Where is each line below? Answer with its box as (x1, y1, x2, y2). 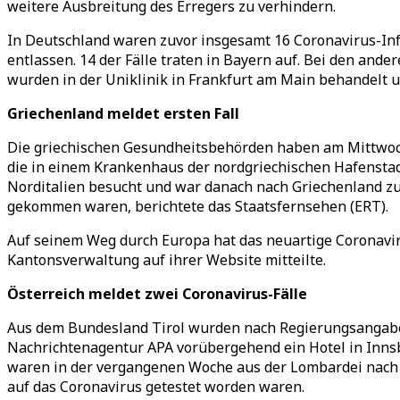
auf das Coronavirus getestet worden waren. (7, 377, 304, 396)
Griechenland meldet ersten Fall (7, 104, 239, 123)
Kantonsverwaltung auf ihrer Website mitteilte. (7, 250, 326, 270)
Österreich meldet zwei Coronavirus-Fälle (7, 284, 307, 304)
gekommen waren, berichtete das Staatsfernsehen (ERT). (7, 196, 388, 216)
